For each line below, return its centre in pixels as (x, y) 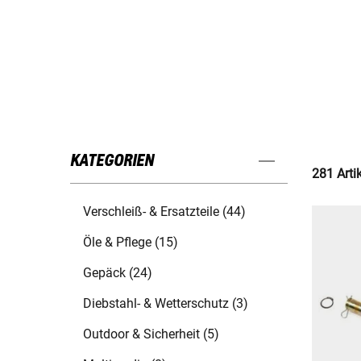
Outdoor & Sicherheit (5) (151, 334)
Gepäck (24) (118, 273)
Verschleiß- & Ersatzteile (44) (164, 212)
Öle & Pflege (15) (131, 243)
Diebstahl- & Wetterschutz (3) (166, 304)
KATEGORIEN (112, 162)
